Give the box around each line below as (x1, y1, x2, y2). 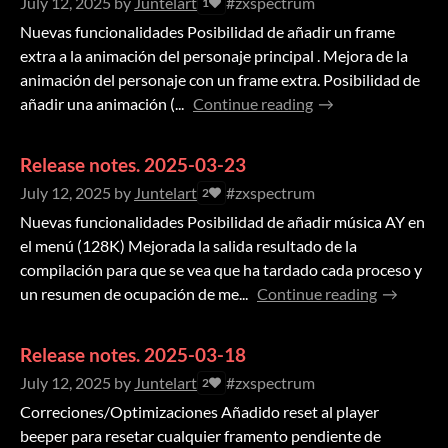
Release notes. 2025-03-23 (20, 153, 246, 177)
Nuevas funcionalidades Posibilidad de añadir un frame (20, 22, 395, 42)
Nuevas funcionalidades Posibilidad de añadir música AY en (20, 212, 425, 232)
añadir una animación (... (20, 94, 184, 114)
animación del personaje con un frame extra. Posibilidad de (20, 70, 420, 90)
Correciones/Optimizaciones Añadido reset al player (20, 402, 379, 422)
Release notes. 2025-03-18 (20, 343, 246, 367)
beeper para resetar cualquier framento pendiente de (20, 426, 381, 446)
